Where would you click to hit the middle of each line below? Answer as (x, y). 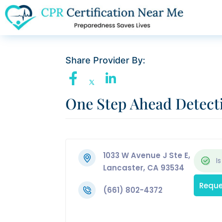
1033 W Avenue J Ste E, (147, 156)
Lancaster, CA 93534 (144, 168)
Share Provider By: (105, 60)
